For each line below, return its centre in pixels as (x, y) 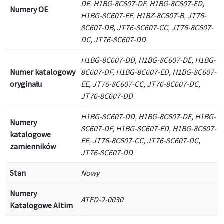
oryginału (26, 84)
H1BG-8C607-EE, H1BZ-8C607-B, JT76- (144, 15)
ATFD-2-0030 (102, 199)
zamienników (33, 146)
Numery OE (29, 9)
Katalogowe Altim (41, 205)
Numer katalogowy (43, 72)
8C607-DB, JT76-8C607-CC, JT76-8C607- (147, 27)
